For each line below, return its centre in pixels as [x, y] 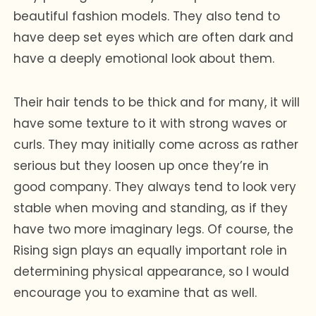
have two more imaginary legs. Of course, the [154, 229]
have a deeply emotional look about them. [146, 58]
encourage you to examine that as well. [135, 292]
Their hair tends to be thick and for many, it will [157, 102]
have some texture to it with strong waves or [151, 123]
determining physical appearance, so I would [152, 271]
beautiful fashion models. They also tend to [147, 16]
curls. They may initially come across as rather [156, 144]
